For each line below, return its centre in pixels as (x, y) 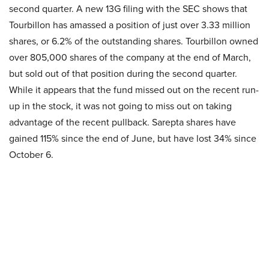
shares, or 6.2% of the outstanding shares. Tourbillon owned (134, 41)
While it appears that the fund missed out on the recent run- (134, 90)
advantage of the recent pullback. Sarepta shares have (122, 122)
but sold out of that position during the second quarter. (123, 74)
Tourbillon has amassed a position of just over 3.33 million (130, 25)
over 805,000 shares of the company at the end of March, (130, 57)
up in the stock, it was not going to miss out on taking (120, 106)
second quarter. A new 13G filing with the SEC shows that (128, 9)
